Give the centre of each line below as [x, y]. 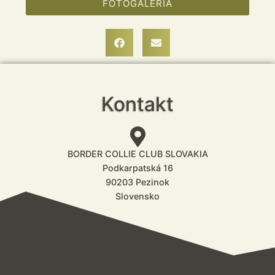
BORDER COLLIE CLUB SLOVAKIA [137, 154]
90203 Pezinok [137, 182]
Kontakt [137, 104]
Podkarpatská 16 [137, 168]
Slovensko [137, 196]
